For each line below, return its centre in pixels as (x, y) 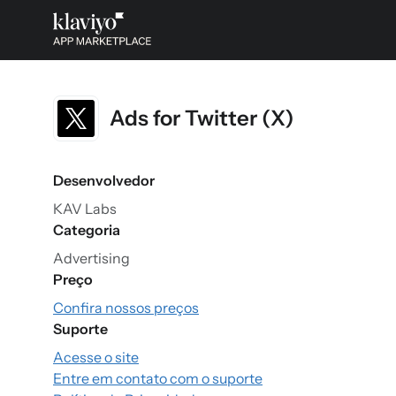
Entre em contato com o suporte (158, 378)
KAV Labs (85, 209)
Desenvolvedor (104, 180)
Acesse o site (96, 357)
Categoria (87, 230)
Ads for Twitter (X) (202, 118)
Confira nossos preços (126, 308)
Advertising (91, 258)
